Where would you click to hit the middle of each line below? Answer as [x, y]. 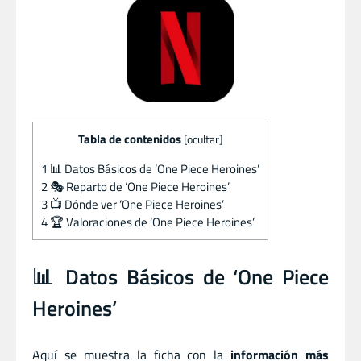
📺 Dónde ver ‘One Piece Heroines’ [136, 204]
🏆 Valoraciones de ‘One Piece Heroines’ [151, 222]
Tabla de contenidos [129, 139]
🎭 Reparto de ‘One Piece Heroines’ [139, 186]
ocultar [203, 139]
